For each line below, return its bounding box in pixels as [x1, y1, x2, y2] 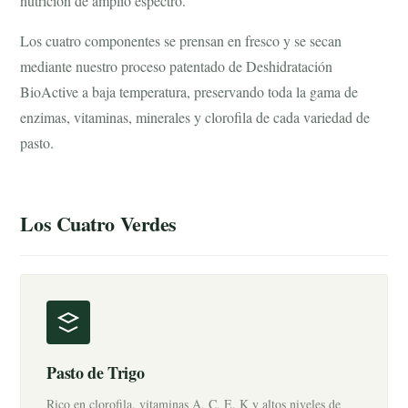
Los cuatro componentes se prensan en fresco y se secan [20, 31, 342, 50]
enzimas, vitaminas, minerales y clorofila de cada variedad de [20, 107, 371, 127]
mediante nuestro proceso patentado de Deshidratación [20, 56, 333, 76]
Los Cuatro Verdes [20, 209, 177, 239]
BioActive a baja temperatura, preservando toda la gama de [20, 82, 359, 101]
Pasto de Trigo [46, 361, 145, 384]
